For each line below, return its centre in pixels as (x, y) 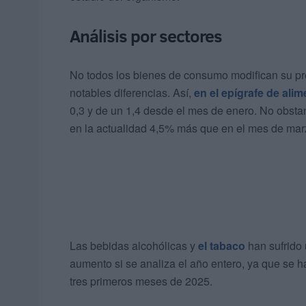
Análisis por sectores (146, 36)
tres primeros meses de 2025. (141, 281)
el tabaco (222, 246)
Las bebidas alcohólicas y (134, 246)
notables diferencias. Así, (132, 93)
